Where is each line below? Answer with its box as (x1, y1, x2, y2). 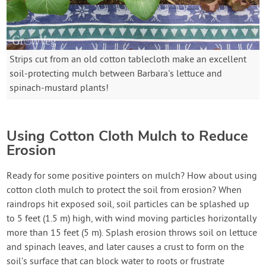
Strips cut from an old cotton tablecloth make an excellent (9, 53, 247, 66)
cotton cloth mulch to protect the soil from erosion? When (7, 184, 242, 197)
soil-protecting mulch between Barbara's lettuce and (9, 68, 223, 80)
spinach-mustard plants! (9, 82, 109, 94)
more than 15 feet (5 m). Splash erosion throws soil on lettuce (7, 227, 258, 239)
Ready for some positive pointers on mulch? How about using (7, 170, 258, 182)
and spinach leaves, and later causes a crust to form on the (7, 241, 245, 254)
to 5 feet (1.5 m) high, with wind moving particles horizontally (7, 213, 257, 225)
